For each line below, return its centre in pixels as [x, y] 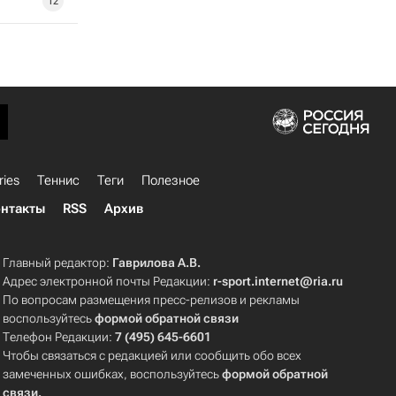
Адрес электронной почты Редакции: [108, 281]
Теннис [58, 180]
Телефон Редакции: [59, 337]
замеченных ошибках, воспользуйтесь [113, 374]
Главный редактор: [58, 263]
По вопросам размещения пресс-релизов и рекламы [152, 300]
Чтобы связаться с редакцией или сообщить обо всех [152, 355]
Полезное [171, 180]
